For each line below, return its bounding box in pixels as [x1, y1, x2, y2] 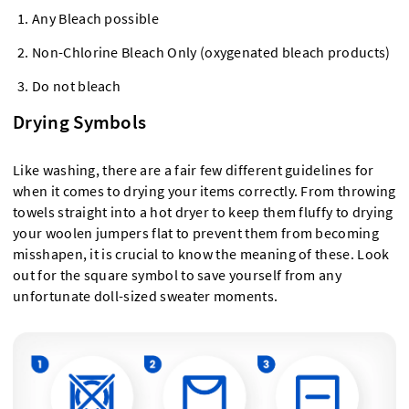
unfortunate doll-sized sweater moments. [13, 287, 278, 305]
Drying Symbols [13, 109, 147, 134]
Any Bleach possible [32, 9, 159, 27]
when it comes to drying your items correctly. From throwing [13, 182, 396, 200]
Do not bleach [32, 77, 121, 95]
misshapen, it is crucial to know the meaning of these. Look [13, 245, 390, 263]
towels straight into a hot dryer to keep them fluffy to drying [13, 203, 393, 221]
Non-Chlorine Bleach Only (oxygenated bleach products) [32, 43, 391, 61]
